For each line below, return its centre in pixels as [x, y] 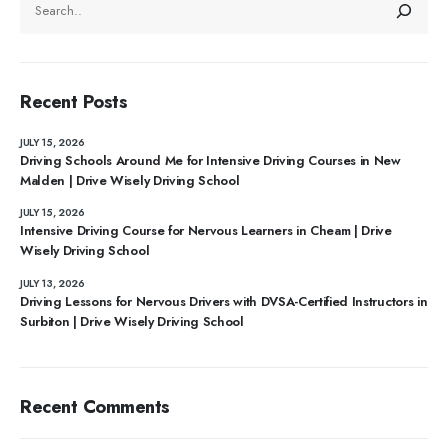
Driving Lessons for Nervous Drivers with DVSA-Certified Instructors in [224, 302]
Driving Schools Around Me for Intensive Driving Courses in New [210, 160]
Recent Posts [74, 101]
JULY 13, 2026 [52, 284]
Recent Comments [95, 407]
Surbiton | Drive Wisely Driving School [132, 322]
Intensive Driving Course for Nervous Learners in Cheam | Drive [206, 231]
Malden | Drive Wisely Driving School [130, 180]
